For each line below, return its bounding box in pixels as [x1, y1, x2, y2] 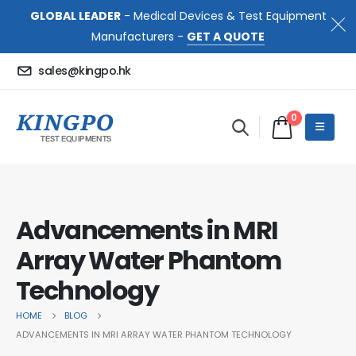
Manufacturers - [91, 29, 187, 45]
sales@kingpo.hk [38, 63, 131, 79]
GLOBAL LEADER [29, 8, 121, 25]
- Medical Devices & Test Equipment [120, 8, 327, 25]
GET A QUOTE [187, 29, 265, 45]
